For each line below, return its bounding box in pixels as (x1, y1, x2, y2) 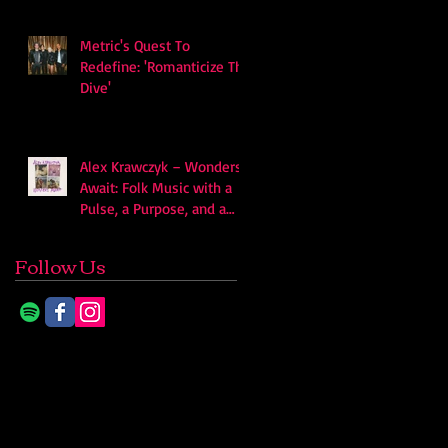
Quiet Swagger (80, 219, 173, 239)
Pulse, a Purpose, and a (80, 198, 226, 218)
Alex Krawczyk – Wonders (80, 156, 242, 176)
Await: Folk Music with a (80, 177, 232, 197)
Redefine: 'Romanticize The (80, 56, 251, 76)
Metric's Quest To (80, 35, 190, 55)
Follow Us (15, 247, 106, 283)
